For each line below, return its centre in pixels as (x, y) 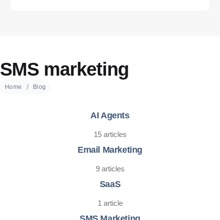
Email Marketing (110, 150)
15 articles (110, 134)
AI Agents (110, 115)
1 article (110, 203)
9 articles (110, 169)
